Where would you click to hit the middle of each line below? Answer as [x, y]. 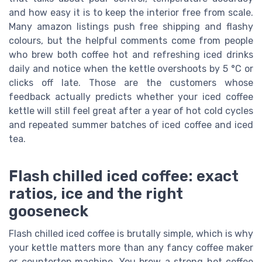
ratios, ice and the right [96, 193]
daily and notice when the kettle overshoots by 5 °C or [131, 68]
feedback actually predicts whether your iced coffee [131, 96]
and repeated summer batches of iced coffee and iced [131, 125]
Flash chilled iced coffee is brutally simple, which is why [131, 233]
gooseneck [49, 211]
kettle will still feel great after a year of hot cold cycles [131, 111]
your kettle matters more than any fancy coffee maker [131, 247]
